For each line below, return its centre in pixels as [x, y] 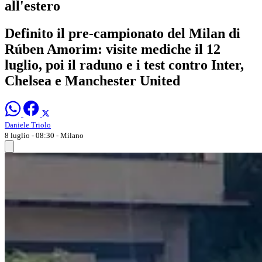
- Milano [70, 135]
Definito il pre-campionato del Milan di [123, 33]
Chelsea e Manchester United [92, 80]
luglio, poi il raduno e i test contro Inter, [124, 65]
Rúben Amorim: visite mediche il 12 [113, 49]
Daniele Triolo [28, 125]
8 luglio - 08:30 [30, 135]
